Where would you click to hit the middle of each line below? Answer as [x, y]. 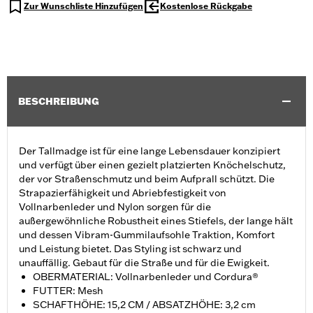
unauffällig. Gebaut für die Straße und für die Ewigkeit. [144, 263]
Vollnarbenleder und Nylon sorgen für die [115, 207]
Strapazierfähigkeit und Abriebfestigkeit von [123, 193]
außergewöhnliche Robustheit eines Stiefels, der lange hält [156, 221]
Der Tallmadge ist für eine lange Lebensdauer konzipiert [150, 151]
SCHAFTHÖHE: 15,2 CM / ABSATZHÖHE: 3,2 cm [144, 305]
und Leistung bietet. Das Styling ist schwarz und [130, 249]
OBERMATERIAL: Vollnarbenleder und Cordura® [146, 277]
